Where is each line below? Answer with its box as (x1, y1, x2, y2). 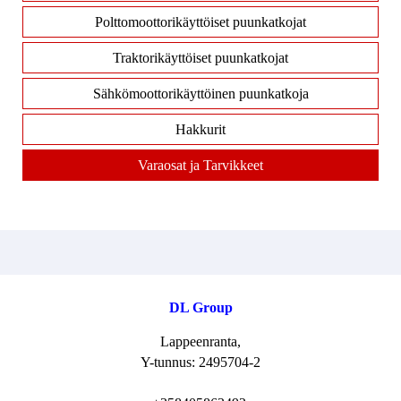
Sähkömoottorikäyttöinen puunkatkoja (92, 86, 309, 101)
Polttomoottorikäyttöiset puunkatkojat (95, 14, 306, 30)
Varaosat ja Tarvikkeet (138, 158, 263, 173)
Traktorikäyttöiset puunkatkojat (113, 50, 288, 65)
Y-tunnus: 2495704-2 (141, 354, 260, 370)
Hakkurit (175, 122, 226, 137)
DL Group (168, 300, 233, 315)
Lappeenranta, (160, 334, 241, 349)
